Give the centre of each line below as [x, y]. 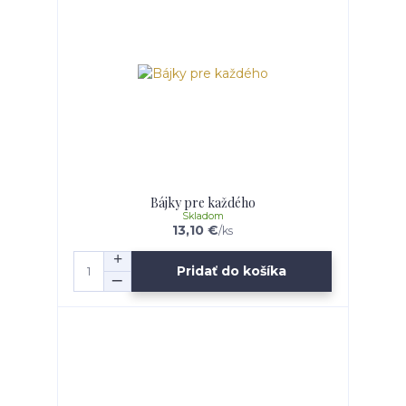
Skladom [203, 217]
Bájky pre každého [203, 203]
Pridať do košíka [232, 271]
